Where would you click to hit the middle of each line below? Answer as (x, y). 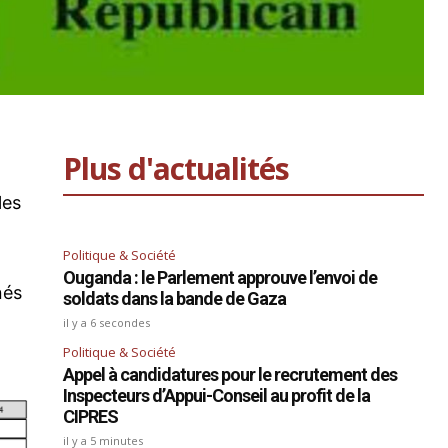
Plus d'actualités (176, 169)
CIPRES (91, 417)
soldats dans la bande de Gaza (175, 299)
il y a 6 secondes (107, 323)
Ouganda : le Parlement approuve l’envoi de (220, 278)
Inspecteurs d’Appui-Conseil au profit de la (217, 396)
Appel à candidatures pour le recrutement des (230, 375)
